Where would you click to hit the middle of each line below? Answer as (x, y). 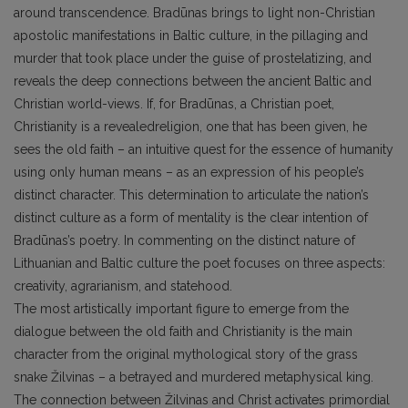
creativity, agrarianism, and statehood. (123, 286)
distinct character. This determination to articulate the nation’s (191, 194)
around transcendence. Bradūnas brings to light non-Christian (194, 12)
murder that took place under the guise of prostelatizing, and (193, 58)
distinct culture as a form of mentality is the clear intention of (191, 217)
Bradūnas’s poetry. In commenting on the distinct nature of (184, 240)
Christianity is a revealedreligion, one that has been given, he (190, 126)
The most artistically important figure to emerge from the (181, 308)
